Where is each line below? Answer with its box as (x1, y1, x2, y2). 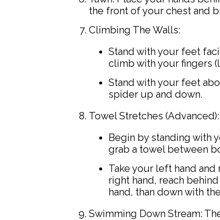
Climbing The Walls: (88, 24, 180, 36)
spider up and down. (108, 88, 202, 101)
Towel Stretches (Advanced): (88, 110, 219, 122)
